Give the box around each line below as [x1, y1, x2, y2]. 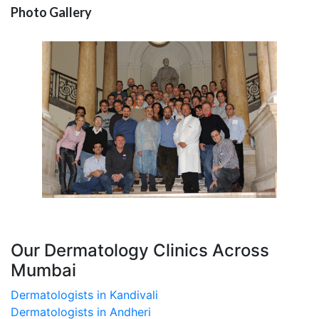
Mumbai [11, 260, 76, 281]
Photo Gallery [11, 4, 92, 21]
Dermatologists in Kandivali [11, 288, 158, 303]
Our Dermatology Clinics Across [11, 240, 269, 261]
